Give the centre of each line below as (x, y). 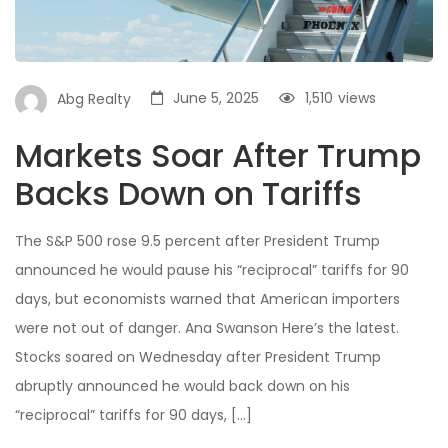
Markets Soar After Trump (218, 155)
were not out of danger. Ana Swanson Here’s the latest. (207, 327)
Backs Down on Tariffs (188, 193)
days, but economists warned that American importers (207, 298)
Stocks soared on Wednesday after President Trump (198, 356)
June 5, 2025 (216, 97)
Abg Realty (94, 99)
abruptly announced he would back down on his (182, 385)
